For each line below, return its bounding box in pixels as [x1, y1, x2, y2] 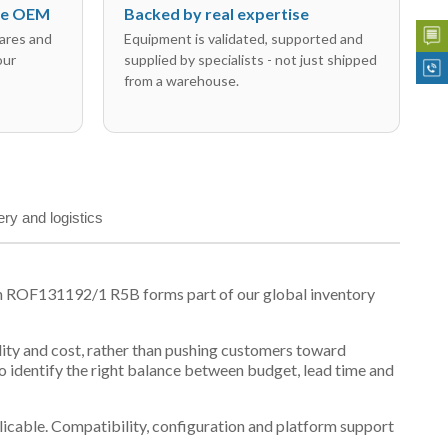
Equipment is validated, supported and [124, 30, 363, 47]
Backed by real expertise [124, 4, 309, 23]
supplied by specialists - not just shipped [124, 51, 377, 68]
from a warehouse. [124, 72, 239, 89]
